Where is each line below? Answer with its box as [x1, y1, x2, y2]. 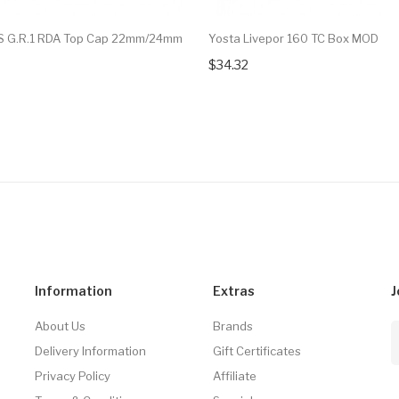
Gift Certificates [213, 344, 301, 359]
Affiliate [213, 369, 256, 384]
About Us [35, 319, 85, 334]
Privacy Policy [35, 369, 110, 384]
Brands [213, 319, 253, 334]
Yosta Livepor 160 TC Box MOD [208, 31, 379, 46]
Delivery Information [35, 344, 146, 359]
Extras [213, 283, 255, 299]
